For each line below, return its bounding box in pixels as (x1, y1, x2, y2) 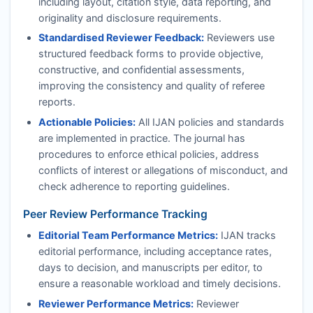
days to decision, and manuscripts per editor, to (38, 261, 263, 274)
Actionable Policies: (38, 115, 136, 128)
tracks (243, 229, 276, 242)
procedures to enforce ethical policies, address (38, 147, 259, 160)
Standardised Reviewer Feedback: (38, 31, 204, 44)
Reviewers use (203, 31, 275, 44)
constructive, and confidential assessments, (38, 64, 245, 76)
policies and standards (175, 115, 284, 128)
